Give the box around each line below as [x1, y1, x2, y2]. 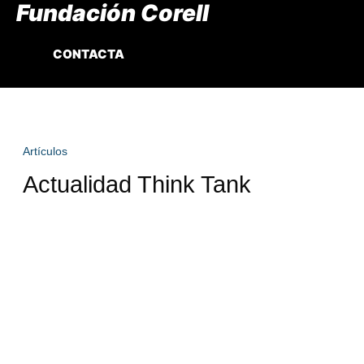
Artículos [22, 144, 67, 158]
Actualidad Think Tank [22, 171, 251, 197]
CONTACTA [53, 45, 124, 62]
